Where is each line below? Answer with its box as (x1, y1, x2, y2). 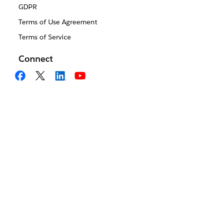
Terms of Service (18, 33, 71, 41)
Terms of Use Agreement (18, 18, 97, 26)
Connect (18, 53, 53, 64)
